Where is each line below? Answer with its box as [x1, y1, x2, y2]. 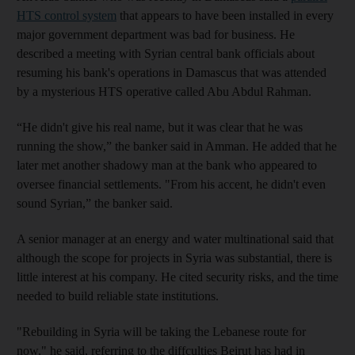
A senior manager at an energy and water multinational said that [17, 231, 334, 246]
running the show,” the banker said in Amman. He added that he [17, 139, 337, 153]
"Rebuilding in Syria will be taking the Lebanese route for [17, 324, 306, 338]
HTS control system [17, 8, 116, 22]
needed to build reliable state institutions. [17, 288, 219, 303]
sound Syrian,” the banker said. [17, 196, 173, 210]
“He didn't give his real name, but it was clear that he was [17, 120, 303, 134]
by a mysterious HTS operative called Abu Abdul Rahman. [17, 84, 311, 98]
